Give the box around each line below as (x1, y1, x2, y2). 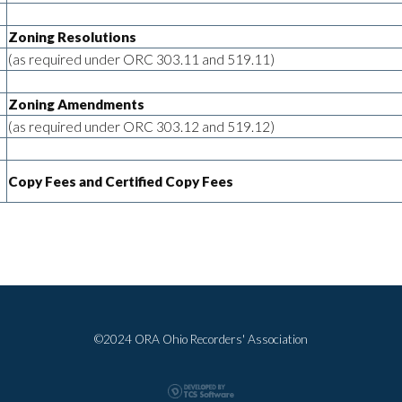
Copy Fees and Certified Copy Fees (8, 172, 233, 189)
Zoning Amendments (8, 95, 144, 112)
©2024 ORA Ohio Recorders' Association (94, 331, 308, 346)
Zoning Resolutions (8, 28, 136, 45)
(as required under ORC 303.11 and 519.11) (8, 50, 275, 67)
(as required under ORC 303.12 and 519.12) (8, 118, 275, 135)
